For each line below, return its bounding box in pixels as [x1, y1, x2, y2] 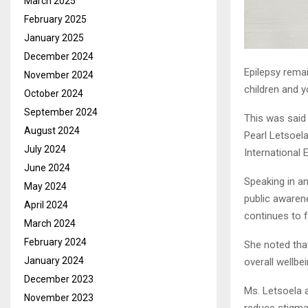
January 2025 [24, 32, 84, 43]
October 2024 [24, 87, 83, 99]
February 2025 [24, 13, 87, 25]
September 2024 [24, 106, 98, 118]
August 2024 [24, 124, 80, 136]
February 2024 [24, 236, 87, 247]
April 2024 [24, 199, 68, 210]
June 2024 [24, 162, 70, 173]
